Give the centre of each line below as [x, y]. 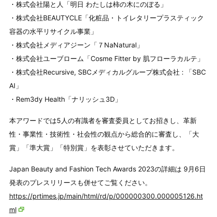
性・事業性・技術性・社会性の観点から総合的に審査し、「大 [104, 134]
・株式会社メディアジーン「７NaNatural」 [76, 45]
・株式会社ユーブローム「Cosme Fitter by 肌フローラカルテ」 [106, 58]
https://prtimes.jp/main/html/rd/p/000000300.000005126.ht [106, 196]
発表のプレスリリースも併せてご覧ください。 [80, 182]
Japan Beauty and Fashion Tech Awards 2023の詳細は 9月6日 [107, 169]
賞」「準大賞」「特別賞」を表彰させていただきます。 [94, 147]
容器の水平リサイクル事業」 [53, 31]
